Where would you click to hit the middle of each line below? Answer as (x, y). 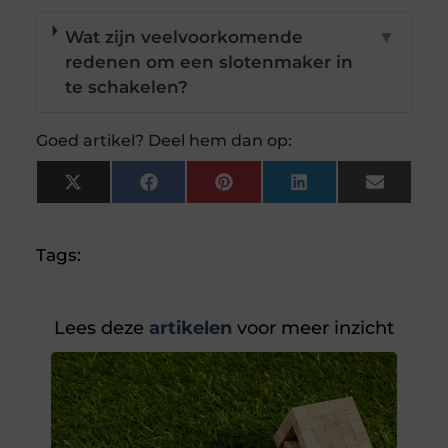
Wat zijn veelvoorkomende (183, 37)
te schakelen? (126, 87)
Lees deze (99, 328)
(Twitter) (117, 206)
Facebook (200, 189)
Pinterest (272, 189)
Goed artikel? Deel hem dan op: (163, 141)
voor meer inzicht (313, 328)
